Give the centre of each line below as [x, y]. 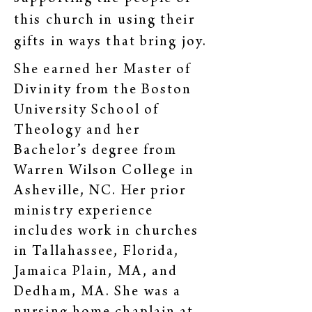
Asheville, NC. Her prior [100, 192]
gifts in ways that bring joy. [110, 43]
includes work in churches [107, 232]
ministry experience [84, 212]
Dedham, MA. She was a [98, 293]
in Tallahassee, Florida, [97, 252]
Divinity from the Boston [103, 91]
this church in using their [104, 21]
